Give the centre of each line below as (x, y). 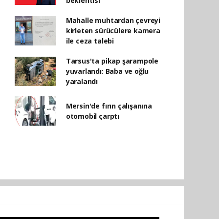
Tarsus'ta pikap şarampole (112, 61)
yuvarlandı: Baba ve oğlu (107, 71)
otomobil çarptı (92, 116)
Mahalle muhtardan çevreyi (113, 20)
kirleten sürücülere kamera (113, 31)
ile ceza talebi (90, 41)
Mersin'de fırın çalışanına (109, 106)
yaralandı (82, 81)
